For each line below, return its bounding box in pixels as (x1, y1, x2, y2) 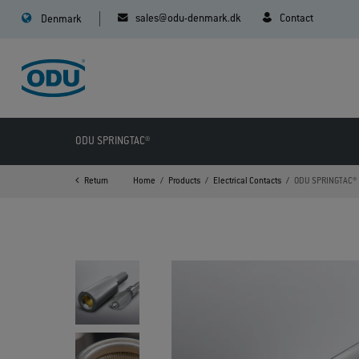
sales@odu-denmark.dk (135, 13, 241, 26)
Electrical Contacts (213, 176, 282, 188)
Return (84, 176, 109, 188)
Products (168, 176, 201, 188)
